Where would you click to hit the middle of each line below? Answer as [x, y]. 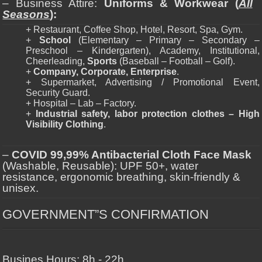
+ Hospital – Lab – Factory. [81, 103]
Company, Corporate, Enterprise [105, 72]
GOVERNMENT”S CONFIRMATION [106, 214]
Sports [102, 61]
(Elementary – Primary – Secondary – [165, 40]
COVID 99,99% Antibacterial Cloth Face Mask [132, 155]
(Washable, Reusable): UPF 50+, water [101, 166]
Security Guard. [58, 93]
